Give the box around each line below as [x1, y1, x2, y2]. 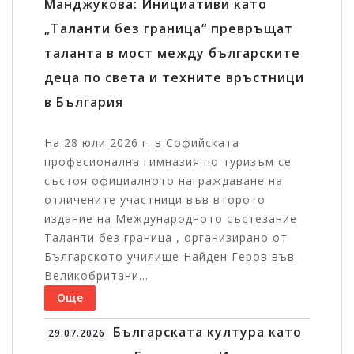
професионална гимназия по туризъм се [44, 154, 292, 170]
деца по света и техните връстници [44, 69, 304, 87]
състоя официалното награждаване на [44, 173, 283, 189]
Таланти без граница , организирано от [44, 230, 288, 246]
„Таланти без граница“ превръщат [44, 20, 293, 38]
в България [44, 93, 123, 111]
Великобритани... [44, 268, 149, 284]
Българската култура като [108, 323, 302, 341]
